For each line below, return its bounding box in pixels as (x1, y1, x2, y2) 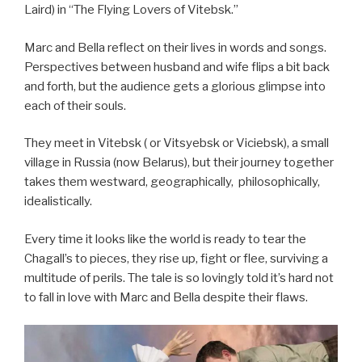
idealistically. (24, 194, 92, 209)
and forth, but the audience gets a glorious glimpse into (24, 78, 326, 94)
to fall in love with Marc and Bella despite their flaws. (24, 289, 308, 305)
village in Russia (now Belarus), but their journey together (24, 155, 334, 170)
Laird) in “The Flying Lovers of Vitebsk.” (24, 2, 238, 18)
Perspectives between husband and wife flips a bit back (24, 59, 330, 74)
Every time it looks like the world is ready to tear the (24, 231, 306, 246)
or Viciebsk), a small (220, 136, 329, 151)
